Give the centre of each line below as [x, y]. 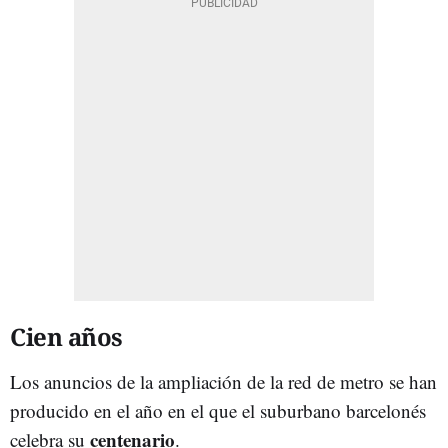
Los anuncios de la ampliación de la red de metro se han [223, 381]
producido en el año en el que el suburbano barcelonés [218, 410]
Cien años [66, 336]
